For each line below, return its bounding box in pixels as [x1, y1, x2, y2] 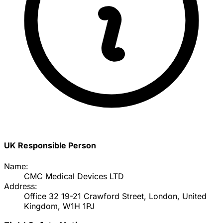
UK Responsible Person [4, 140, 96, 151]
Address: [4, 181, 37, 191]
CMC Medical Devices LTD [24, 171, 124, 181]
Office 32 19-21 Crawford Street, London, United [24, 191, 207, 201]
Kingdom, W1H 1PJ [24, 201, 95, 211]
